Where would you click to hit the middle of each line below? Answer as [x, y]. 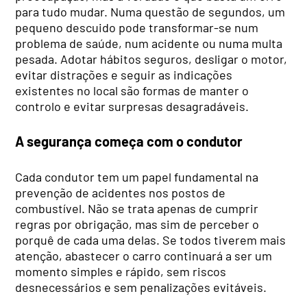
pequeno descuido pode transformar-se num [137, 27]
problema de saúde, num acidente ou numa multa [149, 43]
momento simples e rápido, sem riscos [121, 271]
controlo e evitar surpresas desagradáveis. [132, 106]
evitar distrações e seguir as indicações [124, 74]
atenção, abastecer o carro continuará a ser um [144, 255]
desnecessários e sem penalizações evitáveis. [141, 287]
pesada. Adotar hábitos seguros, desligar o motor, [151, 59]
